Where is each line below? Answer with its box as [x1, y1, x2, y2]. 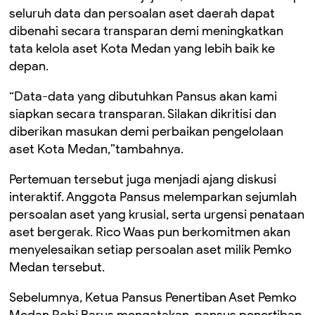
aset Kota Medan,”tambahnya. [9, 141, 184, 157]
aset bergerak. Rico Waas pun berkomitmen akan [9, 224, 290, 240]
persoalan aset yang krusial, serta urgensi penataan [9, 206, 304, 222]
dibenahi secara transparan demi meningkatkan [9, 22, 283, 39]
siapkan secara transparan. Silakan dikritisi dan [9, 105, 276, 122]
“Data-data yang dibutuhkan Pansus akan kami [9, 88, 277, 104]
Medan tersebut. [9, 259, 105, 275]
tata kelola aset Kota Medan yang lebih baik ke [9, 40, 275, 56]
